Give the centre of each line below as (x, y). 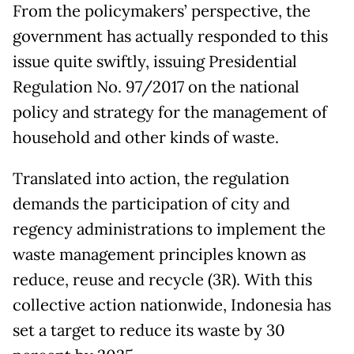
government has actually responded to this (170, 36)
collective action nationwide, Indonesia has (172, 305)
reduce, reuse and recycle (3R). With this (162, 280)
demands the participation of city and (151, 204)
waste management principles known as (159, 254)
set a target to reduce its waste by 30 (149, 330)
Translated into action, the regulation (151, 179)
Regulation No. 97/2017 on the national (156, 87)
